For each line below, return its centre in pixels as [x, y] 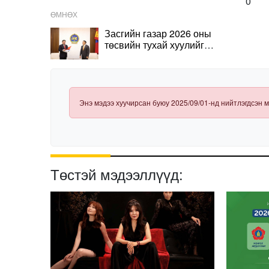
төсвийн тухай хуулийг [154, 44]
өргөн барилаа [137, 56]
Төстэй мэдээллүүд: [117, 174]
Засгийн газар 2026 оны [158, 33]
